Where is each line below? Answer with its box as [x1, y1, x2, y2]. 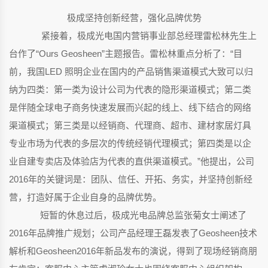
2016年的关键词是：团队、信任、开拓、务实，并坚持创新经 [9, 174, 252, 185]
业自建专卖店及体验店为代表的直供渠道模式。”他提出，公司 [9, 156, 254, 167]
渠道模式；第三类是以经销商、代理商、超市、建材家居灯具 [9, 120, 251, 131]
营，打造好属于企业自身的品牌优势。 [9, 192, 162, 203]
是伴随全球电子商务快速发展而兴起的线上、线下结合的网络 [9, 102, 251, 113]
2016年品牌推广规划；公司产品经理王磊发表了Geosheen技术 [9, 228, 257, 239]
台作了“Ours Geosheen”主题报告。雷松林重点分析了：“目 [9, 48, 242, 59]
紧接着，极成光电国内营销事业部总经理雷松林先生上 [27, 31, 257, 41]
